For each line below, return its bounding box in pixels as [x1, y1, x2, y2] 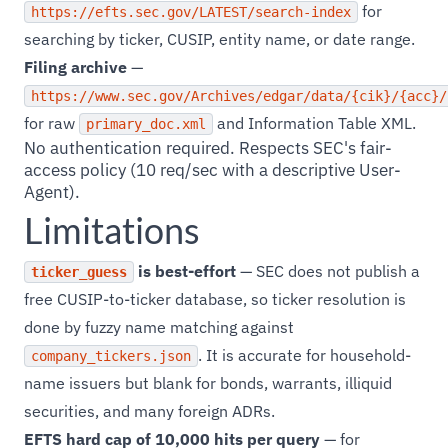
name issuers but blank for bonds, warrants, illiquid [24, 373, 392, 393]
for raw [24, 113, 79, 133]
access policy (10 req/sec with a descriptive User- [24, 159, 401, 181]
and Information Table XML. [213, 113, 416, 133]
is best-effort [134, 261, 236, 281]
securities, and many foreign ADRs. [24, 401, 275, 421]
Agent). [24, 181, 80, 203]
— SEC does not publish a [236, 261, 420, 281]
